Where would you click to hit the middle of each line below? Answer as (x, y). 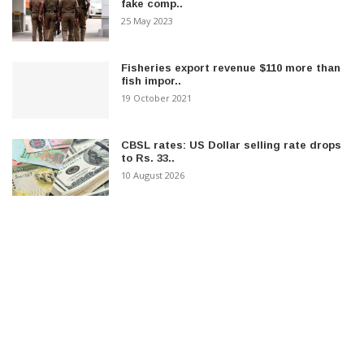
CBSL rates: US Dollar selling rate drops (232, 145)
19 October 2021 (157, 97)
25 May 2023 (147, 20)
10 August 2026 (153, 175)
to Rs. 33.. (148, 158)
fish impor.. (152, 80)
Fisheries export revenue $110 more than (231, 67)
